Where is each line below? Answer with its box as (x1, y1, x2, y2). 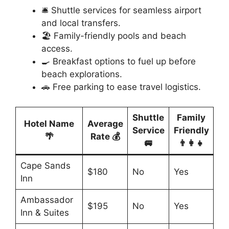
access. (41, 43, 73, 54)
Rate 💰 (90, 131, 120, 142)
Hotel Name (24, 118, 74, 129)
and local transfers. (41, 18, 121, 29)
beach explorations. (41, 69, 122, 80)
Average (87, 118, 123, 129)
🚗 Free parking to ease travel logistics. (41, 82, 201, 93)
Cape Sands (20, 160, 71, 171)
